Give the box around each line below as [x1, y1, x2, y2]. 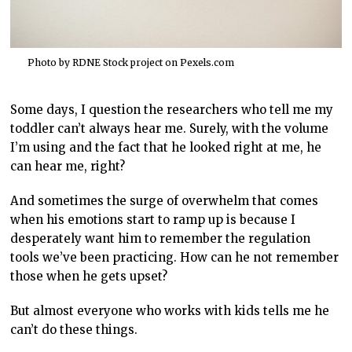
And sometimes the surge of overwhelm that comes [10, 193, 319, 209]
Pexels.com [179, 57, 234, 69]
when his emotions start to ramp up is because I [10, 212, 296, 228]
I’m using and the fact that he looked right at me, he [10, 140, 322, 156]
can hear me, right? [10, 159, 126, 174]
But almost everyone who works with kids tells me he [10, 303, 330, 319]
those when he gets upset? [10, 269, 168, 284]
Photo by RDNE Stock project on [27, 57, 180, 69]
